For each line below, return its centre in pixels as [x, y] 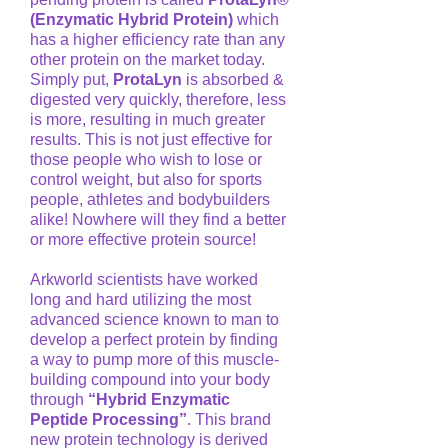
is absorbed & [233, 80]
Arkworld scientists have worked [144, 280]
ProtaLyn [147, 80]
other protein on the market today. [147, 60]
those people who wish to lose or [146, 160]
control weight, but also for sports [146, 180]
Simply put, [71, 80]
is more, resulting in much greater [147, 120]
